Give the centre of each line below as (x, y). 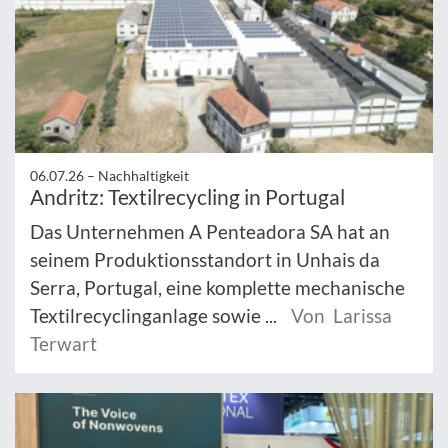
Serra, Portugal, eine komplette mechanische (217, 287)
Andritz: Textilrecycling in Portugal (187, 196)
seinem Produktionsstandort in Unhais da (205, 259)
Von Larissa (341, 315)
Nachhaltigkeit (143, 175)
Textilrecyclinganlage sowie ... (155, 315)
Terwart (63, 343)
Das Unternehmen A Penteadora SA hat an (210, 231)
